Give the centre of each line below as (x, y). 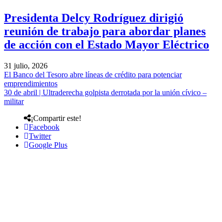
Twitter (40, 136)
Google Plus (48, 145)
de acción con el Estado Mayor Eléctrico (107, 45)
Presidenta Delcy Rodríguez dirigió (94, 18)
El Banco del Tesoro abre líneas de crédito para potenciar (93, 74)
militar (14, 101)
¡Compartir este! (56, 118)
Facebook (44, 127)
